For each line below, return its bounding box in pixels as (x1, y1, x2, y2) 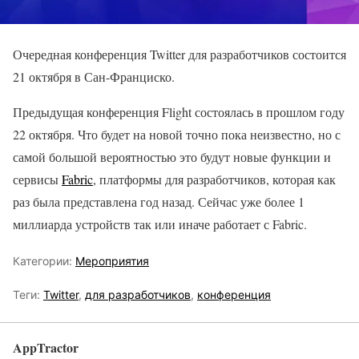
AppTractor (13, 337, 79, 357)
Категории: (13, 253, 75, 268)
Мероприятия (75, 253, 149, 268)
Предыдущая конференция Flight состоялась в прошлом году (13, 103, 345, 120)
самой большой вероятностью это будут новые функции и (13, 147, 331, 165)
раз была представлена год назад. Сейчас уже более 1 (13, 192, 305, 210)
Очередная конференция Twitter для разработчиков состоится (13, 45, 346, 63)
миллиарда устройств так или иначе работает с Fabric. (13, 215, 307, 232)
